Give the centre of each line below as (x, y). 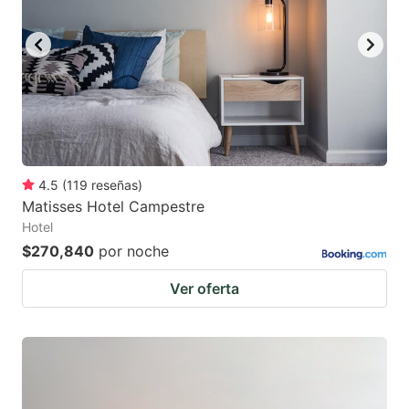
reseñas (115, 185)
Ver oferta (204, 289)
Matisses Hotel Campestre (113, 207)
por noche (134, 252)
